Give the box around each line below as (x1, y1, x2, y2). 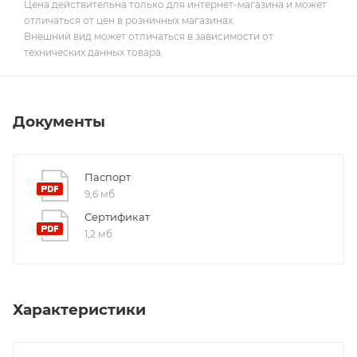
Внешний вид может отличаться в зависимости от (24, 30, 273, 43)
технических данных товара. (24, 46, 163, 59)
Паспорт (84, 171, 131, 184)
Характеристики (13, 300, 146, 319)
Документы (13, 112, 105, 131)
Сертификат (84, 210, 150, 224)
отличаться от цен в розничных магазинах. (24, 14, 235, 27)
